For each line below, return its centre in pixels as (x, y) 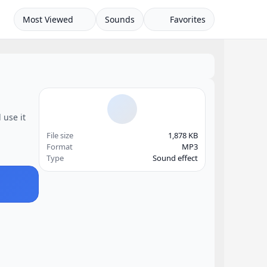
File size (60, 135)
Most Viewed (48, 19)
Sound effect (175, 158)
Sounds (119, 19)
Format (60, 147)
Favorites (187, 19)
